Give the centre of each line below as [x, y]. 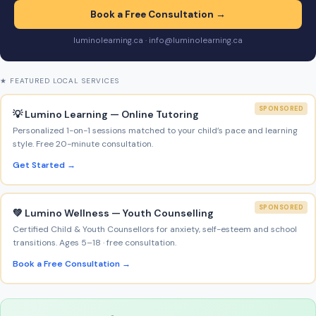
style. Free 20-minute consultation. [83, 144]
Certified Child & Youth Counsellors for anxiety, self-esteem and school [155, 230]
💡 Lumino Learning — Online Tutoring [106, 115]
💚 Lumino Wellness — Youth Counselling [113, 213]
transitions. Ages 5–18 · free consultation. [95, 243]
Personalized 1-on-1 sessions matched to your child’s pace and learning [155, 131]
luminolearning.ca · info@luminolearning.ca [158, 41]
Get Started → [44, 165]
